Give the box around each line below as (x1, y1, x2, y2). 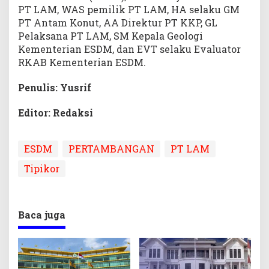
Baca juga (18, 208, 65, 222)
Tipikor (24, 162, 59, 175)
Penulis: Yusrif (18, 81, 91, 94)
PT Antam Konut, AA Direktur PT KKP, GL (18, 16, 217, 29)
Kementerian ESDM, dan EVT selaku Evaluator (18, 43, 241, 56)
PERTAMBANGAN (68, 142, 154, 156)
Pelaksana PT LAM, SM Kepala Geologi (18, 29, 203, 43)
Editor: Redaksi (18, 106, 93, 119)
